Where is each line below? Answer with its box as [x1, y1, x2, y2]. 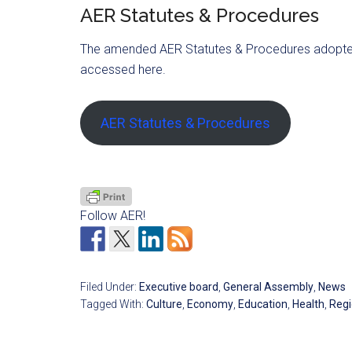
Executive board [139, 280, 218, 293]
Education [238, 297, 288, 310]
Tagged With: [80, 297, 146, 310]
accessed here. [80, 62, 166, 78]
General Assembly [223, 280, 313, 293]
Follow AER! [80, 207, 145, 223]
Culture [146, 297, 182, 310]
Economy [187, 297, 233, 310]
